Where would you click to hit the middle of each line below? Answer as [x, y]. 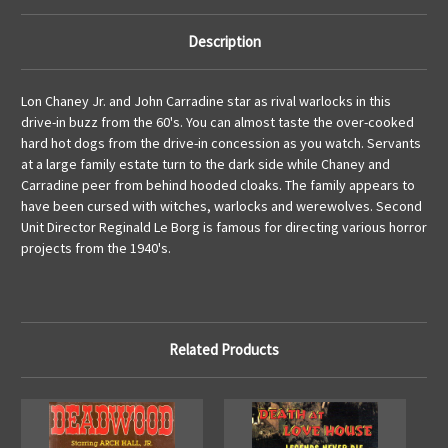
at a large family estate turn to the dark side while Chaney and [205, 164]
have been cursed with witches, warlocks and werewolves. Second [221, 206]
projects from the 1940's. [96, 248]
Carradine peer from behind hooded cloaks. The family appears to [218, 185]
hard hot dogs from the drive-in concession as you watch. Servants [221, 143]
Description [224, 42]
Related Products [224, 350]
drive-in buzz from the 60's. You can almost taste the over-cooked [217, 122]
